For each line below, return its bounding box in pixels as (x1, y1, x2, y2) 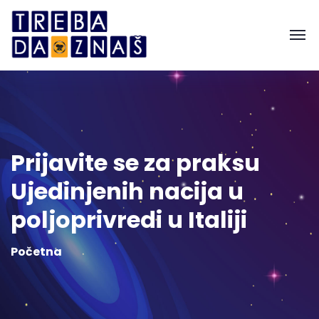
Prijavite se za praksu (11, 146, 260, 179)
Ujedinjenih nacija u (11, 174, 244, 207)
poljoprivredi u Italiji (11, 203, 247, 236)
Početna (11, 243, 62, 260)
